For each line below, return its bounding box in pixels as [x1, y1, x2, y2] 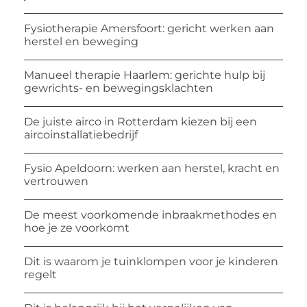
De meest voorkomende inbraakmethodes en [24, 208, 277, 222]
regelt [24, 268, 57, 282]
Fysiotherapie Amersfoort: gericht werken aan [24, 22, 274, 36]
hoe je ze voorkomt [24, 221, 130, 235]
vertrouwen [24, 175, 88, 188]
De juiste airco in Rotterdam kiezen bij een [24, 115, 257, 129]
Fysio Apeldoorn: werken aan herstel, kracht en [24, 162, 280, 175]
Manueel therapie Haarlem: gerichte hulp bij [24, 69, 265, 82]
